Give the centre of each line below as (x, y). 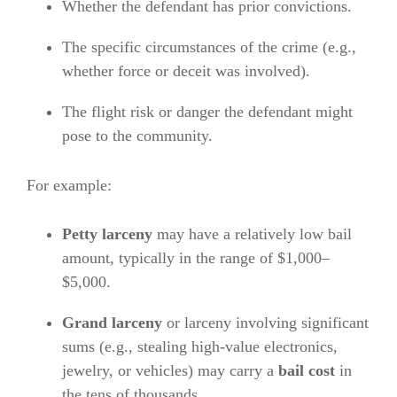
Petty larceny (107, 234)
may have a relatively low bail (252, 234)
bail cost (307, 371)
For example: (69, 185)
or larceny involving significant (265, 323)
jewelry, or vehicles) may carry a (170, 371)
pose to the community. (137, 136)
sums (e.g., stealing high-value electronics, (200, 347)
